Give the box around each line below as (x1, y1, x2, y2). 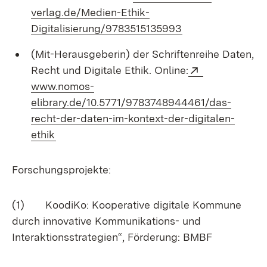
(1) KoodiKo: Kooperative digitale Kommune (12, 198, 241, 211)
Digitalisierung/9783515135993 (31, 22, 181, 35)
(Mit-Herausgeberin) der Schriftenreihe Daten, (31, 48, 254, 60)
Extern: (203, 62, 237, 74)
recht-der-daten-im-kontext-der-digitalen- (31, 112, 235, 125)
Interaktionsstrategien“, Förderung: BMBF (12, 231, 212, 243)
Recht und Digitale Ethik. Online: (31, 64, 188, 76)
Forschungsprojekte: (12, 163, 111, 176)
